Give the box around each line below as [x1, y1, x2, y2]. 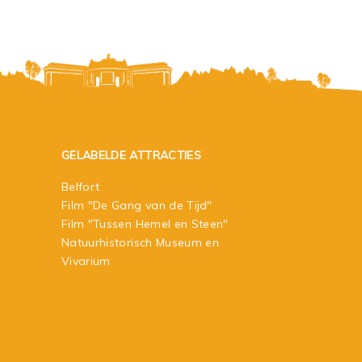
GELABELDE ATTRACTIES [61, 147, 201, 162]
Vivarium [61, 253, 111, 268]
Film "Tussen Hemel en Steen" [61, 216, 229, 231]
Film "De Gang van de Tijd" [61, 197, 213, 213]
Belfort [61, 179, 100, 194]
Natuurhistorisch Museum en [61, 234, 220, 250]
